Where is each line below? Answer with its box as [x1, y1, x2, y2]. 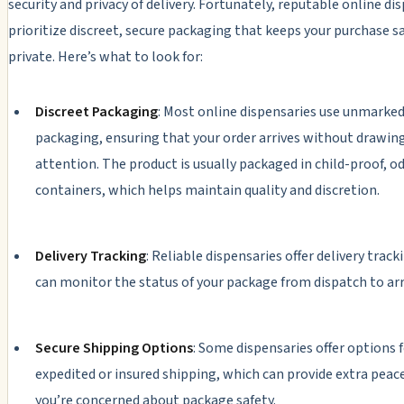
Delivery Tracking [34, 246, 146, 267]
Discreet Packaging [34, 102, 158, 123]
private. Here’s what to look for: [8, 47, 203, 68]
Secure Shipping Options [34, 338, 193, 359]
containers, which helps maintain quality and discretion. [34, 180, 380, 201]
